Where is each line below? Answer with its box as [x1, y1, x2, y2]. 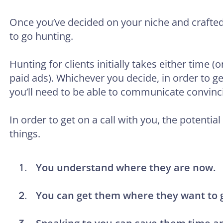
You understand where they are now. [36, 160, 216, 174]
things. [9, 126, 40, 140]
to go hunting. [9, 29, 73, 43]
